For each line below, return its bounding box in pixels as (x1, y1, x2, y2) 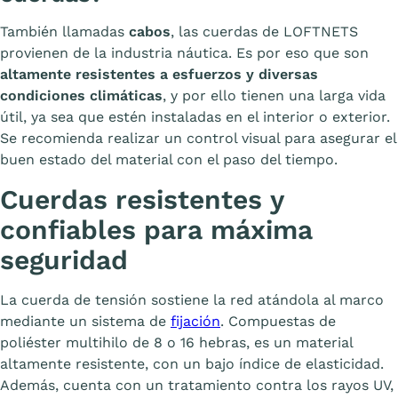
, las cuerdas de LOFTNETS (171, 23, 358, 41)
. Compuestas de (220, 313, 336, 330)
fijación (171, 313, 220, 330)
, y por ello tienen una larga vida (163, 87, 386, 105)
